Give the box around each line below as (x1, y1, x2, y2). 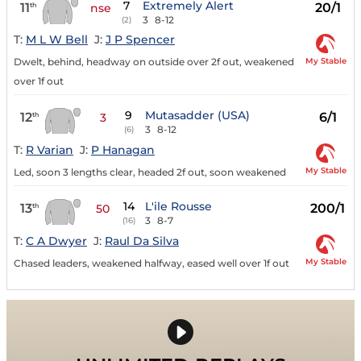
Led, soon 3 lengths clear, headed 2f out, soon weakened (14, 166, 286, 179)
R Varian (26, 143, 73, 158)
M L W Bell (26, 32, 88, 48)
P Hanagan (91, 143, 155, 158)
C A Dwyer (26, 233, 87, 248)
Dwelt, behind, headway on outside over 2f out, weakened (14, 56, 294, 68)
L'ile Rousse (144, 199, 212, 214)
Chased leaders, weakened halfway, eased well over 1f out (14, 256, 289, 269)
